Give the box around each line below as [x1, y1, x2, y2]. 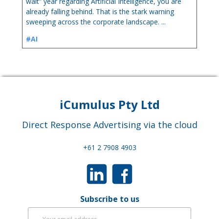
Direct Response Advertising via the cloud [22, 118, 197, 131]
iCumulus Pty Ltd [59, 96, 160, 112]
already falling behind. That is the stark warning [26, 7, 175, 17]
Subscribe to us [80, 193, 139, 204]
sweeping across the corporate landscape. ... [26, 17, 166, 27]
